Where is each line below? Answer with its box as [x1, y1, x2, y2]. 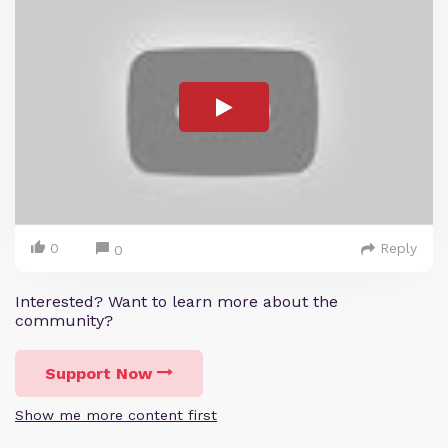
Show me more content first [15, 407, 217, 424]
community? [15, 311, 113, 331]
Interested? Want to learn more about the [15, 292, 338, 312]
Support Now [45, 364, 152, 384]
